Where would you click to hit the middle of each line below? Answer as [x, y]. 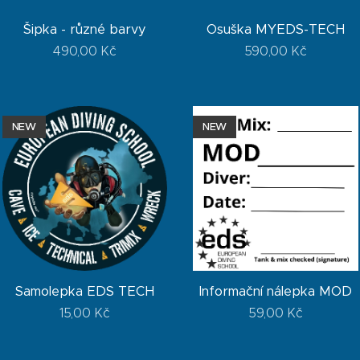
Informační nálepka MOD [276, 291]
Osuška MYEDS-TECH [275, 29]
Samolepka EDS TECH [84, 291]
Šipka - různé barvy [84, 29]
